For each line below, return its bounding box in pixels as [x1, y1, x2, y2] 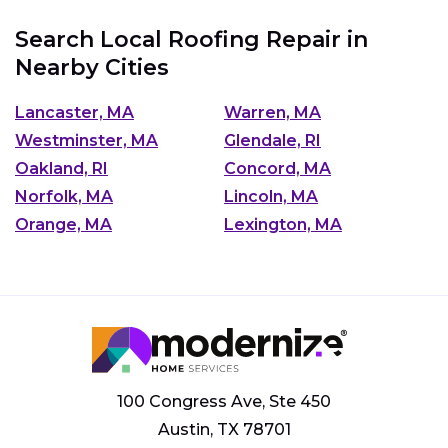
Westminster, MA [15, 130, 158, 150]
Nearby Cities [15, 54, 169, 82]
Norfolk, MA [15, 186, 113, 206]
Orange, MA [15, 214, 112, 234]
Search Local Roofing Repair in [15, 26, 368, 54]
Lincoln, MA [224, 186, 318, 206]
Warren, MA [224, 102, 321, 122]
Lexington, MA [224, 214, 342, 234]
